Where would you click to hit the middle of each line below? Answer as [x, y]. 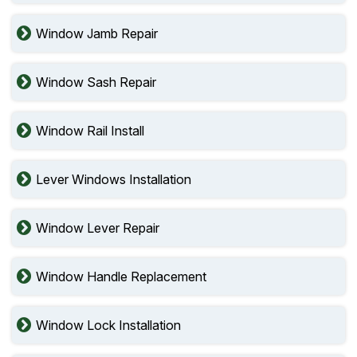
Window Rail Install [90, 131]
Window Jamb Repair [97, 33]
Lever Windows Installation [114, 179]
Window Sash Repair [96, 82]
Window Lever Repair [98, 228]
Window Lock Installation [108, 325]
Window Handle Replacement [121, 277]
